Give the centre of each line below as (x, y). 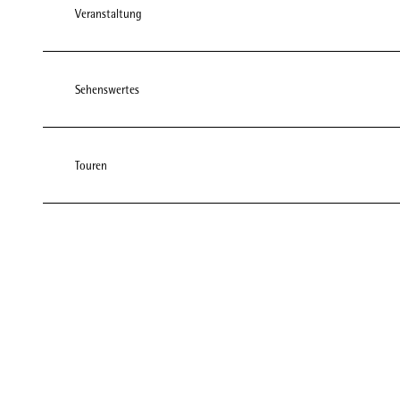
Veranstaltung (108, 13)
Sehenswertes (107, 89)
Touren (91, 165)
